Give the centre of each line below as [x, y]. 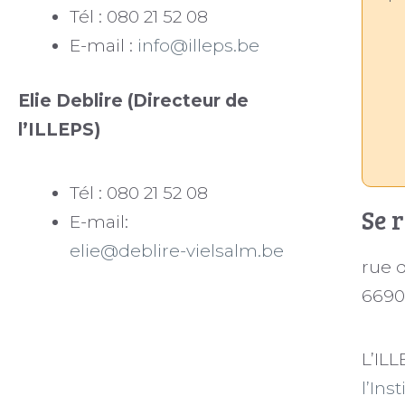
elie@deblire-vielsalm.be [177, 250]
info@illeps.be [198, 46]
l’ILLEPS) [59, 129]
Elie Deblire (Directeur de [133, 100]
